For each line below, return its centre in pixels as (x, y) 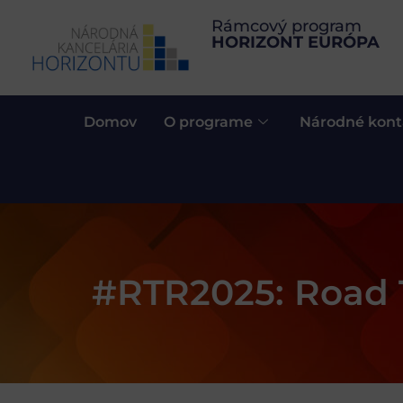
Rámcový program (287, 26)
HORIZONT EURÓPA (296, 42)
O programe (208, 121)
